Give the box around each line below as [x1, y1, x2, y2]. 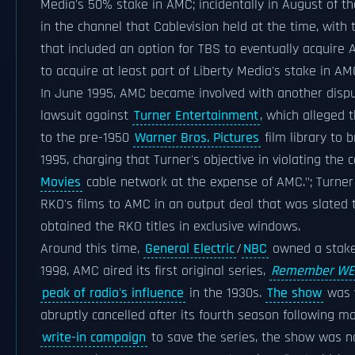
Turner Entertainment [134, 107, 258, 124]
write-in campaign [42, 329, 146, 346]
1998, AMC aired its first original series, [40, 262, 269, 280]
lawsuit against [40, 107, 132, 124]
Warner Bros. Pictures [135, 129, 259, 147]
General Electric [145, 240, 235, 258]
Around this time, [40, 240, 143, 258]
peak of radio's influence [42, 284, 184, 302]
